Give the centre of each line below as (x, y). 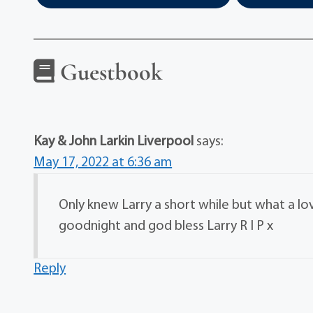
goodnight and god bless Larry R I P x (166, 226)
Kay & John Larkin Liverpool (114, 142)
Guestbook (109, 72)
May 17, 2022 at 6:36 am (103, 163)
